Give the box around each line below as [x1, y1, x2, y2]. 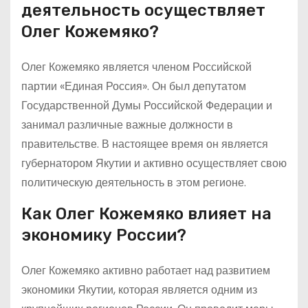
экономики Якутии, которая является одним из [21, 282, 257, 298]
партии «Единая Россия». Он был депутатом [21, 78, 246, 94]
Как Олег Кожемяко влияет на [21, 204, 272, 223]
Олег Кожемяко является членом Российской [21, 59, 252, 75]
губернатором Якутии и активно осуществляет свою [21, 155, 287, 171]
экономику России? [21, 225, 186, 245]
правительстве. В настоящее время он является [21, 136, 268, 152]
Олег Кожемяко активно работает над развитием [21, 263, 270, 278]
